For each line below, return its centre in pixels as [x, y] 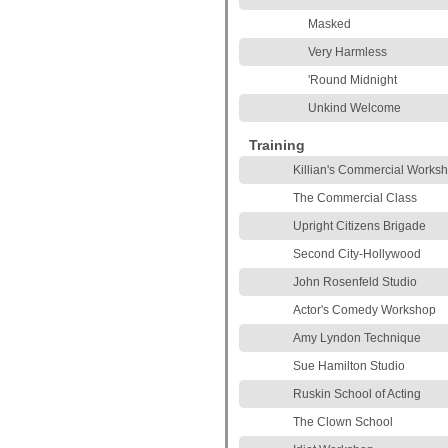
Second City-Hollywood [357, 254]
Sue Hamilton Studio [349, 366]
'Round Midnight [352, 80]
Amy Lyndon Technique [357, 338]
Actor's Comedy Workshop [364, 310]
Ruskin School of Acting [357, 394]
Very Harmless [347, 52]
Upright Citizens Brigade [359, 226]
